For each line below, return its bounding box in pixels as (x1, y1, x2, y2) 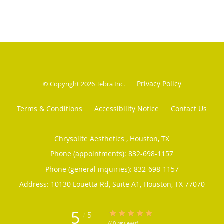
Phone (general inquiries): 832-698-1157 (45, 164, 179, 174)
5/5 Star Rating (108, 210, 155, 217)
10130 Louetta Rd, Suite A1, (50, 179, 143, 189)
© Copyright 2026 (42, 79, 96, 89)
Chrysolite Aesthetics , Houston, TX (54, 134, 169, 144)
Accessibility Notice (94, 104, 159, 114)
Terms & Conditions (17, 104, 82, 114)
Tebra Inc (96, 79, 123, 89)
